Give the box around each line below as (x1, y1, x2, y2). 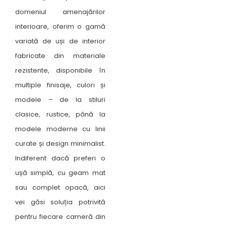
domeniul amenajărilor (15, 7, 105, 17)
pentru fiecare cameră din (15, 211, 105, 221)
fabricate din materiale (15, 50, 105, 61)
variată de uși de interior (15, 36, 105, 46)
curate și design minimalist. (15, 138, 105, 148)
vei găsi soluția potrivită (15, 197, 105, 207)
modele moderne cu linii (15, 124, 105, 134)
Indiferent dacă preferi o (15, 153, 105, 163)
